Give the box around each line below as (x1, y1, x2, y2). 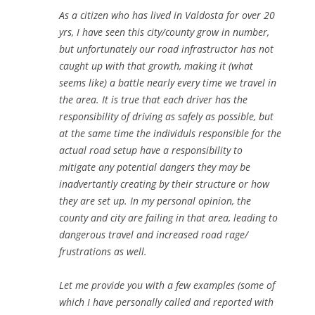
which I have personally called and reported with (59, 295, 274, 309)
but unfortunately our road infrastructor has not (59, 42, 274, 56)
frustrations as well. (59, 245, 147, 259)
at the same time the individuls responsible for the (59, 127, 281, 141)
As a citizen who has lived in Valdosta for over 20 (59, 8, 275, 22)
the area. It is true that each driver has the (59, 93, 247, 107)
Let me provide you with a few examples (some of (59, 278, 275, 292)
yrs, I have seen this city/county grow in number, (59, 25, 269, 39)
